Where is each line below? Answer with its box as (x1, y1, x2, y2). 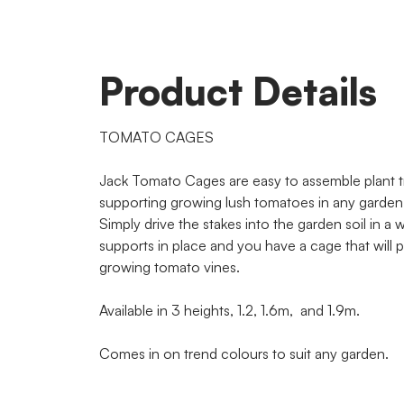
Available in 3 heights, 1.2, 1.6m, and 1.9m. (98, 301, 360, 319)
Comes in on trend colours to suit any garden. (98, 344, 389, 363)
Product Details (98, 68, 377, 115)
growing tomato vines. (98, 258, 240, 276)
